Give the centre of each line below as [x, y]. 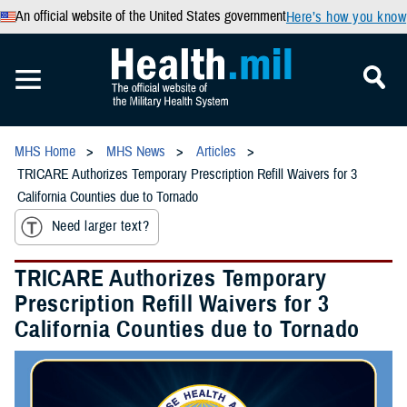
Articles [216, 152]
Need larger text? [101, 227]
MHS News [136, 152]
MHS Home [45, 152]
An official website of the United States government [150, 16]
